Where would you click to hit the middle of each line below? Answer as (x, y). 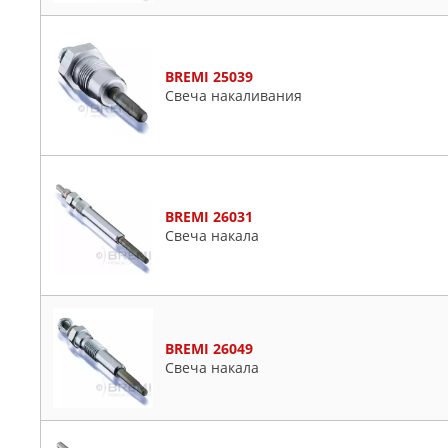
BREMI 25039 (209, 76)
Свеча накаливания (233, 95)
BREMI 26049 (209, 348)
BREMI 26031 (209, 216)
